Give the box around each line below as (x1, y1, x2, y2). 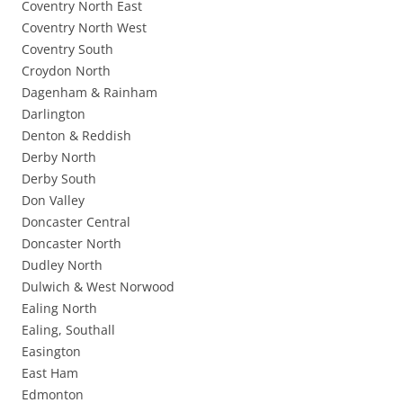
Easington (22, 343, 81, 361)
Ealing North (22, 300, 97, 318)
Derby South (22, 170, 96, 188)
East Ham (22, 364, 78, 382)
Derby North (22, 148, 96, 166)
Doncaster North (22, 235, 121, 253)
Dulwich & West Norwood (22, 278, 175, 296)
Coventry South (22, 40, 113, 58)
